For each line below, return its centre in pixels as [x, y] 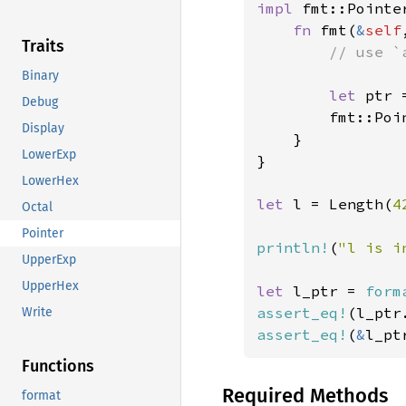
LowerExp [49, 155]
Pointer [43, 234]
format [41, 396]
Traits [43, 47]
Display [43, 129]
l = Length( [343, 204]
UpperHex [50, 286]
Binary [40, 76]
